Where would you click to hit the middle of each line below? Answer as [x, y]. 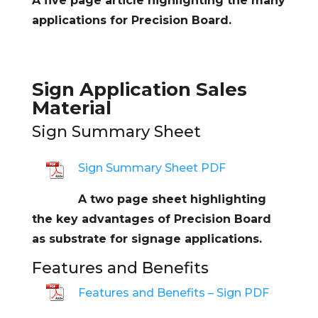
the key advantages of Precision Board [151, 219]
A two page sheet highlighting [172, 199]
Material [71, 108]
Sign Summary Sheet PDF [152, 168]
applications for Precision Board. [131, 20]
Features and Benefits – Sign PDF [173, 292]
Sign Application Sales [139, 89]
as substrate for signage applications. [147, 238]
